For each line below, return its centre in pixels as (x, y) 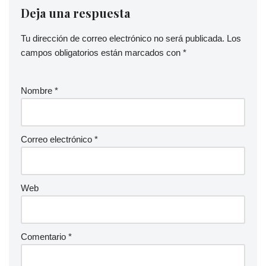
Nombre (38, 91)
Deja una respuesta (75, 13)
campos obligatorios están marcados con (102, 53)
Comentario (45, 237)
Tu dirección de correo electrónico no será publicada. (123, 39)
